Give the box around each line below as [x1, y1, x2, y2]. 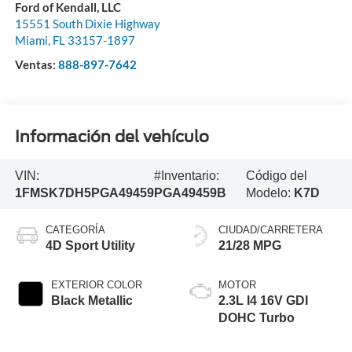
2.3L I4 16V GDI [218, 294, 308, 308]
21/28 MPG [218, 239, 281, 253]
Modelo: [246, 185, 295, 200]
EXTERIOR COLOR [50, 279, 142, 291]
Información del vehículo [14, 126, 209, 146]
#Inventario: [153, 168, 219, 182]
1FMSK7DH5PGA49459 [14, 185, 154, 200]
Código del [246, 168, 308, 182]
